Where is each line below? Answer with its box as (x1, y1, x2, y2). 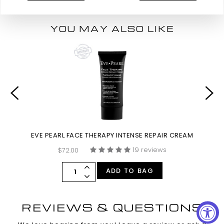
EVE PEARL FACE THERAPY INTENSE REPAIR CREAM (30, 130, 193, 140)
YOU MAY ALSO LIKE (50, 23, 174, 34)
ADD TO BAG (105, 165, 153, 175)
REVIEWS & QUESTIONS (21, 200, 203, 214)
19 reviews (132, 144, 166, 154)
